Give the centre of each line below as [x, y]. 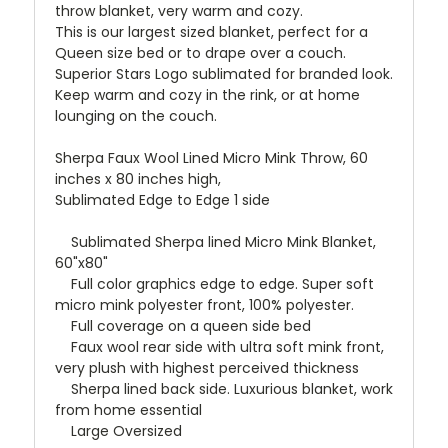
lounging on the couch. [136, 116]
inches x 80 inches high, [138, 179]
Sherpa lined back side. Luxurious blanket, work [224, 389]
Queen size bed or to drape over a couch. [202, 53]
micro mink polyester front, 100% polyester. [206, 305]
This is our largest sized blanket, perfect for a [211, 32]
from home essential [128, 410]
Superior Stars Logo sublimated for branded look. [224, 74]
